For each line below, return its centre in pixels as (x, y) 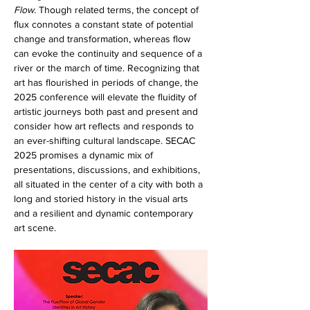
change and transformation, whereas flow (103, 39)
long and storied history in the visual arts (102, 199)
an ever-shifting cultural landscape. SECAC (106, 141)
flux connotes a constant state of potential (105, 25)
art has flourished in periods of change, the (108, 83)
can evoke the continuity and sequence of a (109, 54)
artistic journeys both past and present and (107, 112)
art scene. (35, 228)
